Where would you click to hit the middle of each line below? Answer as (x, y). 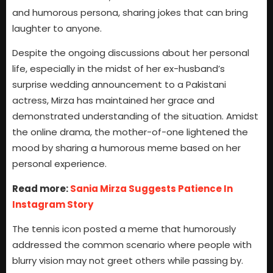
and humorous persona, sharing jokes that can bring (130, 13)
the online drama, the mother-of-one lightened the (130, 132)
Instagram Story (53, 204)
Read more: (41, 188)
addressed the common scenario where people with (132, 245)
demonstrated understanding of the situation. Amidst (135, 116)
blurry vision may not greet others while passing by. (128, 261)
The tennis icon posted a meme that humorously (124, 229)
